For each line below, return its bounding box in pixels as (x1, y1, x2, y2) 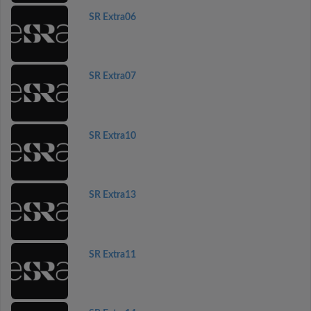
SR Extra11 (88, 249, 136, 260)
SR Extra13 (88, 190, 136, 200)
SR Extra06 (88, 12, 136, 22)
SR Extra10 (88, 131, 136, 141)
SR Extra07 (88, 72, 136, 81)
